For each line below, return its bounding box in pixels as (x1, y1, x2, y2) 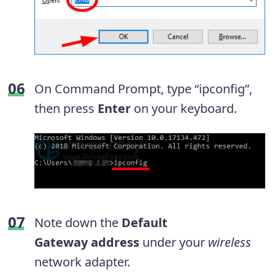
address (91, 233, 139, 250)
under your (139, 233, 208, 250)
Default (122, 214, 168, 231)
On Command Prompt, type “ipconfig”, (34, 80, 252, 97)
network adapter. (34, 253, 130, 270)
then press (34, 99, 98, 117)
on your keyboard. (131, 99, 237, 117)
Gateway (34, 233, 88, 250)
